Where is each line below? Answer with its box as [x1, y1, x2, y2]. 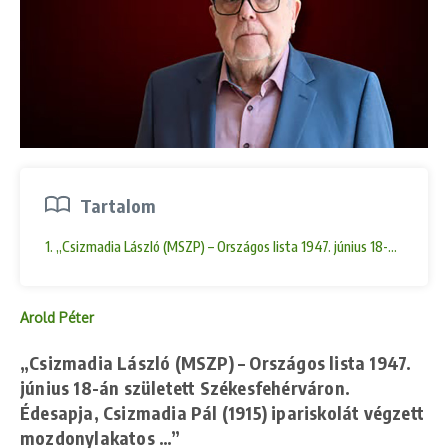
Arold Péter [20, 309, 94, 327]
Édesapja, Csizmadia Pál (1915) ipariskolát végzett [20, 401, 425, 425]
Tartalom [80, 194, 157, 218]
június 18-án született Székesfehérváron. [20, 376, 351, 400]
